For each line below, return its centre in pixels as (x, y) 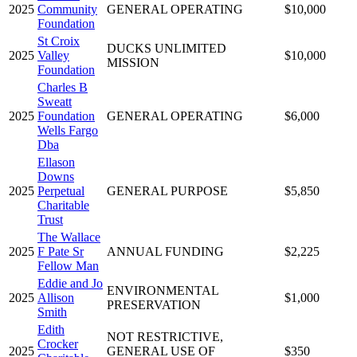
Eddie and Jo (70, 283)
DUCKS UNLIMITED (167, 48)
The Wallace (69, 237)
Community (67, 9)
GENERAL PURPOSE (167, 190)
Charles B (63, 87)
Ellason (56, 162)
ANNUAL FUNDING (165, 251)
